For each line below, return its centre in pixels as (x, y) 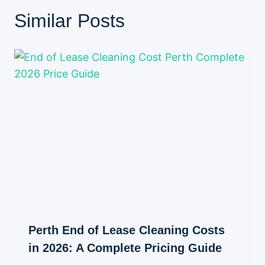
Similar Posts (70, 21)
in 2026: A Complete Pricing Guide (125, 248)
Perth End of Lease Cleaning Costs (127, 230)
